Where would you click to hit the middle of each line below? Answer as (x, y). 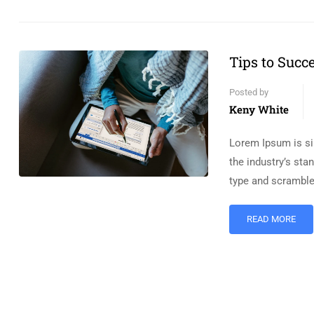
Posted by (249, 92)
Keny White (259, 109)
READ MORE (271, 219)
